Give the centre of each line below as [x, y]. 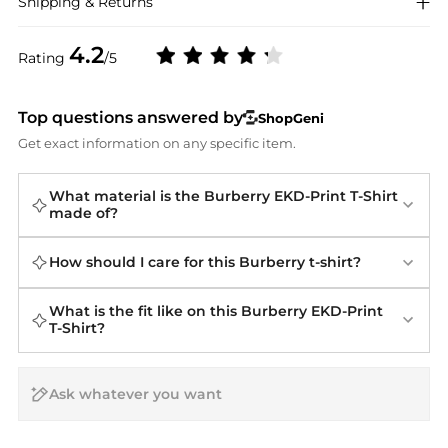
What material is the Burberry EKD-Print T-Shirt [223, 196]
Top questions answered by [130, 118]
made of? [83, 213]
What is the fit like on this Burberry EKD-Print [215, 311]
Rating [43, 57]
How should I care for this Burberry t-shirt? [204, 262]
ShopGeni [291, 117]
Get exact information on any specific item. [156, 143]
